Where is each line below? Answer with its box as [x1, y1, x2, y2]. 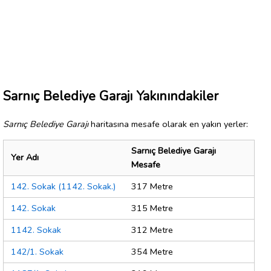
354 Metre [131, 246, 173, 258]
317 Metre [131, 180, 173, 193]
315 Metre [131, 202, 173, 215]
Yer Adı [11, 151, 39, 164]
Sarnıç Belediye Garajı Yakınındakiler [3, 87, 218, 105]
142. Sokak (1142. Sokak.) [11, 180, 116, 193]
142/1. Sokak [11, 246, 64, 258]
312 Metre [131, 224, 173, 237]
